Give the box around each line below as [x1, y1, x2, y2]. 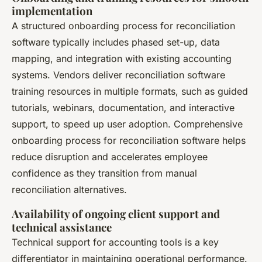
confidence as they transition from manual [12, 167, 197, 179]
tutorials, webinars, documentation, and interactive [12, 101, 235, 113]
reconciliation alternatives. [12, 183, 127, 195]
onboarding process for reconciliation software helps [12, 134, 246, 146]
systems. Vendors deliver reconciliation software [12, 68, 225, 81]
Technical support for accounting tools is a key [12, 236, 219, 248]
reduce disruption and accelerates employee [12, 150, 208, 163]
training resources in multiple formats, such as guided [12, 85, 248, 97]
